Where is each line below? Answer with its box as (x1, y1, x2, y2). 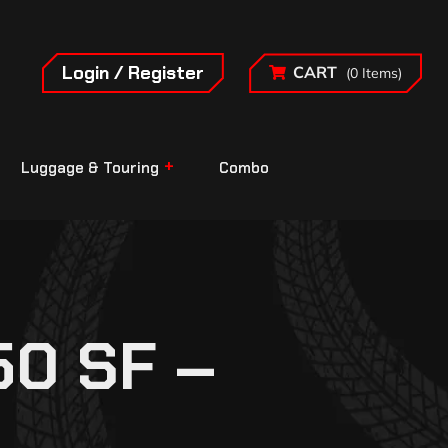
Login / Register (61, 60, 204, 85)
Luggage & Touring (21, 158, 159, 179)
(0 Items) (346, 64, 403, 83)
